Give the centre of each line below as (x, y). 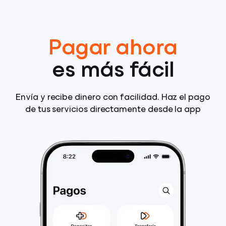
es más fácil (113, 71)
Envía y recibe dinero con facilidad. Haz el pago (113, 98)
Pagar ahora (113, 49)
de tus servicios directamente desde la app (113, 110)
